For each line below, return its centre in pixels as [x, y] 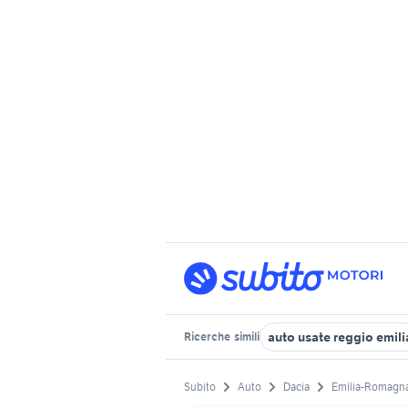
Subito [200, 387]
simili [246, 337]
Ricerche [208, 337]
